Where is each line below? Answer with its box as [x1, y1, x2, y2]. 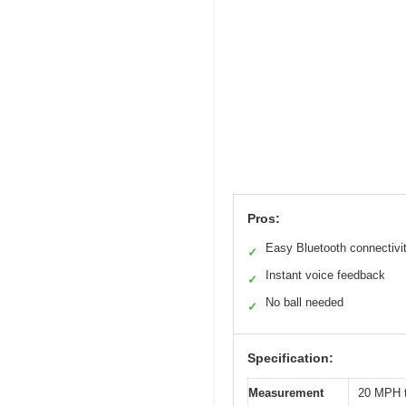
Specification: [247, 350, 333, 365]
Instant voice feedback [266, 267, 385, 282]
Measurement [248, 385, 324, 400]
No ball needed [266, 295, 343, 309]
